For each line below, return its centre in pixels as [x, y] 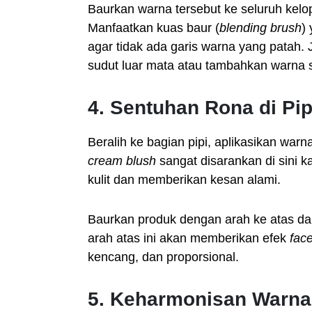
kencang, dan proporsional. [163, 257]
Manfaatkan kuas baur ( [154, 28]
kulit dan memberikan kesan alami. [184, 180]
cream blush [122, 161]
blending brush [260, 28]
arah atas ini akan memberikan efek [189, 238]
